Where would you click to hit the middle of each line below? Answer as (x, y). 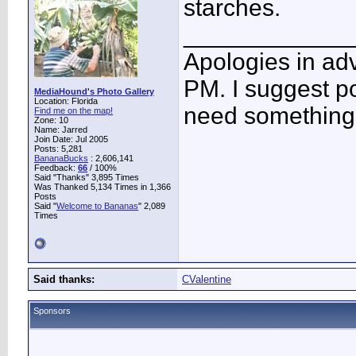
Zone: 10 (51, 120)
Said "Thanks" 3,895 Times (87, 177)
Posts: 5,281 (58, 149)
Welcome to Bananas (97, 206)
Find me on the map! (74, 110)
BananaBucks (61, 158)
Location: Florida (66, 101)
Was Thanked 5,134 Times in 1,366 (103, 187)
